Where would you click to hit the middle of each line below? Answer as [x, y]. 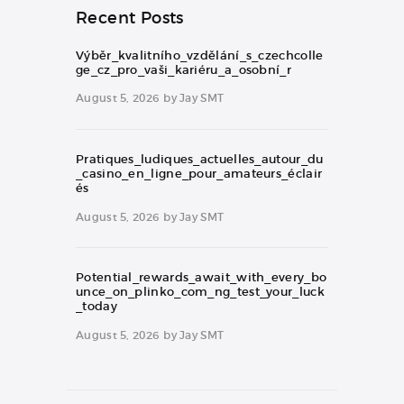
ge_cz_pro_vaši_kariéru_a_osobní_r [184, 69]
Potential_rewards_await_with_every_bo [202, 278]
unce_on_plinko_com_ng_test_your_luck [200, 292]
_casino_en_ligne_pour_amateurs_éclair [199, 174]
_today [96, 307]
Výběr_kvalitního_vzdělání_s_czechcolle [200, 55]
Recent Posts [130, 18]
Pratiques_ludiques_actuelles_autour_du [200, 160]
